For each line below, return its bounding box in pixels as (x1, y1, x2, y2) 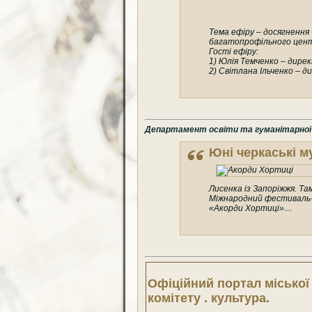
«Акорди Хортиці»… (209, 203, 292, 213)
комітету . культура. (148, 290, 270, 305)
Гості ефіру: (209, 46, 258, 56)
